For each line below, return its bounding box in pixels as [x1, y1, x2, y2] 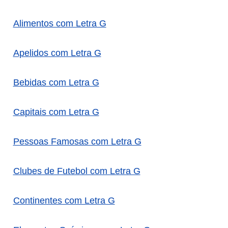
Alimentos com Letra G [13, 18, 106, 29]
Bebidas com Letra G [13, 77, 99, 88]
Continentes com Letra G [13, 195, 115, 206]
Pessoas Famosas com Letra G [13, 136, 141, 147]
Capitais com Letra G [13, 107, 99, 118]
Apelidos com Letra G [13, 48, 101, 59]
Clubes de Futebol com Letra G [13, 166, 140, 177]
